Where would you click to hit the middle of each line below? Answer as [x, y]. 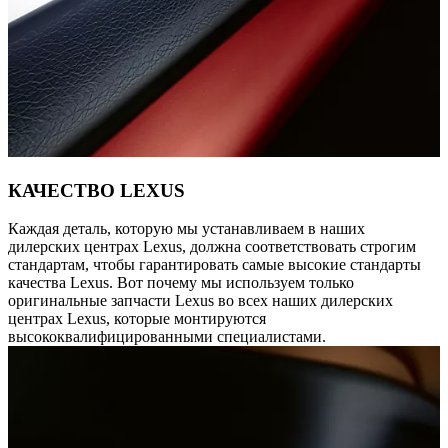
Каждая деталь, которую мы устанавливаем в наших [186, 229]
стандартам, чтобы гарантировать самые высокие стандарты [214, 265]
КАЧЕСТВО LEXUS [96, 190]
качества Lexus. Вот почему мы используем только [181, 283]
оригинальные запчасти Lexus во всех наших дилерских [200, 301]
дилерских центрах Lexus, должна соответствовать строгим [212, 247]
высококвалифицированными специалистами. [167, 337]
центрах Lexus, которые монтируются [137, 319]
